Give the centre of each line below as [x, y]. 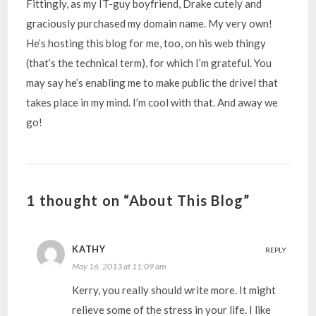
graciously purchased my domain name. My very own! [150, 23]
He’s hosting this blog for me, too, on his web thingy [146, 43]
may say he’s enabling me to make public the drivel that [152, 83]
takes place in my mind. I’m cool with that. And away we [152, 102]
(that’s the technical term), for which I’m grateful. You [149, 63]
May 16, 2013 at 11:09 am [119, 266]
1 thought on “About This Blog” [138, 200]
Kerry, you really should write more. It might [174, 290]
